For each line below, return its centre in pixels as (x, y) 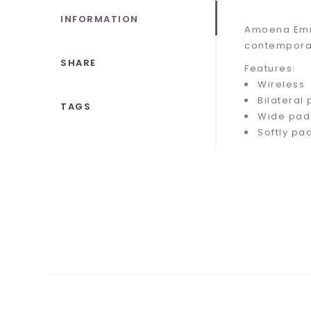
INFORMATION (100, 19)
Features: (270, 68)
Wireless (281, 84)
